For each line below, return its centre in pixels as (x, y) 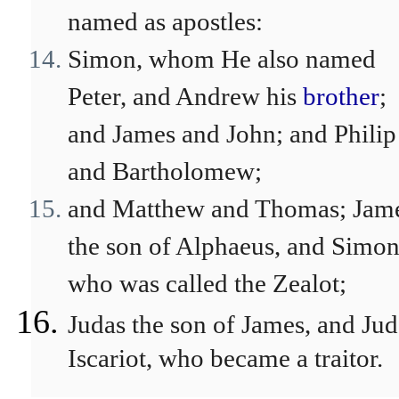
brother (341, 96)
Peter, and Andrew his (185, 96)
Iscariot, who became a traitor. (225, 362)
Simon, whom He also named (222, 59)
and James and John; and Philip (232, 134)
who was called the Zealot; (207, 283)
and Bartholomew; (165, 171)
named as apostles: (165, 21)
